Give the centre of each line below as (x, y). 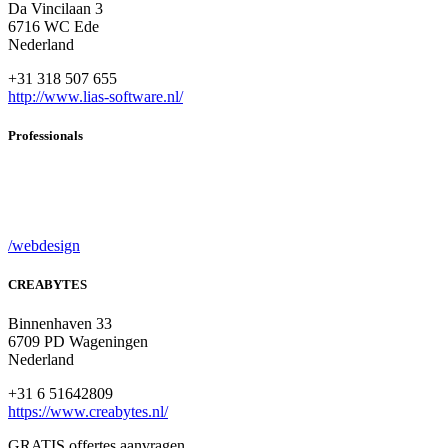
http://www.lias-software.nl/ (95, 97)
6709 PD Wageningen (78, 341)
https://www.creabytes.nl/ (88, 411)
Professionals (45, 136)
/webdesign (44, 245)
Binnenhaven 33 (60, 323)
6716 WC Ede (53, 27)
